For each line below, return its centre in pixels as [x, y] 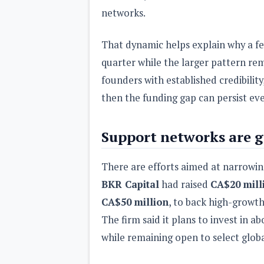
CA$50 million [135, 202]
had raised [185, 184]
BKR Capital [130, 184]
